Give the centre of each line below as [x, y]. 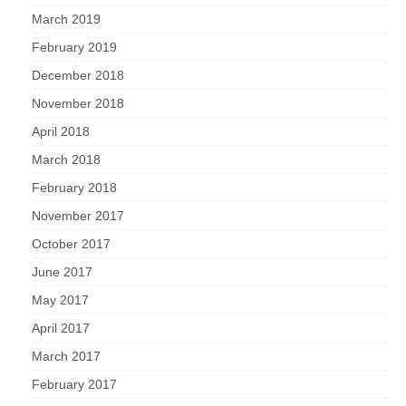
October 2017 [71, 244]
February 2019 [74, 48]
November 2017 [78, 216]
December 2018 [78, 76]
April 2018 [61, 132]
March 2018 [66, 160]
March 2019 [66, 19]
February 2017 [74, 385]
